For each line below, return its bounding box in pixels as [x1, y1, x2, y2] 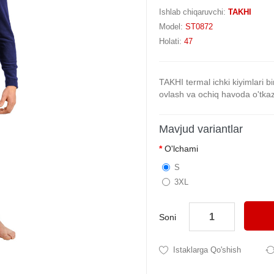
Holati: [159, 37, 184, 46]
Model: [159, 22, 185, 31]
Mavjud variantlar [159, 123, 243, 135]
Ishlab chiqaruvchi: [159, 7, 228, 17]
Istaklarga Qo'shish [173, 245, 241, 254]
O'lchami [165, 144, 198, 154]
